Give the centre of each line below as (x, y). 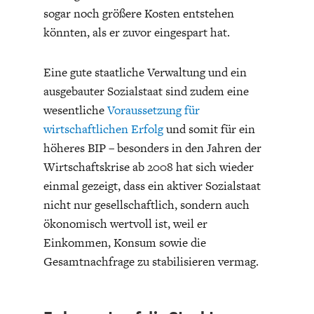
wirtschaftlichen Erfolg (103, 129)
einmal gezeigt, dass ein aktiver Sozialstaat (152, 186)
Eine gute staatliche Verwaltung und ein (145, 73)
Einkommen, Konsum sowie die (124, 243)
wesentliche (75, 110)
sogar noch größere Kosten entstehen (138, 14)
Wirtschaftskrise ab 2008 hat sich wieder (148, 167)
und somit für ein (209, 129)
